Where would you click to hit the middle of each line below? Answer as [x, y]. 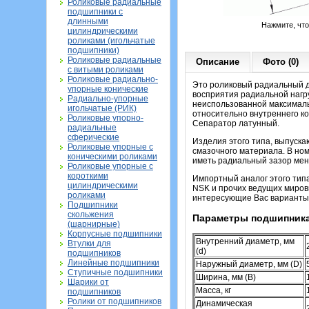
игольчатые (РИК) [102, 108]
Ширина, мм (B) [226, 278]
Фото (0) [281, 62]
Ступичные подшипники [115, 272]
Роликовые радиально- [113, 79]
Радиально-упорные [108, 99]
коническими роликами [112, 157]
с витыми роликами [106, 70]
